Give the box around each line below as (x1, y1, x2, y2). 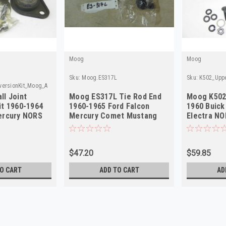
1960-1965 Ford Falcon (69, 101, 150, 111)
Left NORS (69, 120, 106, 130)
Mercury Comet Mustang (69, 110, 157, 121)
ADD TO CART (99, 165, 139, 174)
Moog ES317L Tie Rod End (69, 91, 161, 101)
